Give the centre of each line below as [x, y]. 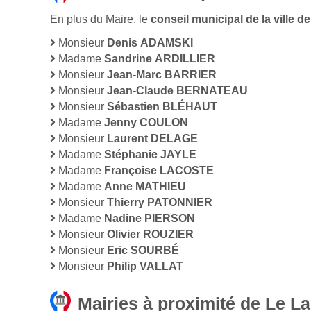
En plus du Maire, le [100, 19]
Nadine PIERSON [150, 219]
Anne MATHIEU [145, 187]
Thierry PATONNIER [160, 203]
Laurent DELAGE [152, 139]
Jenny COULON [146, 123]
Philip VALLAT [145, 267]
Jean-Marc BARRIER [162, 75]
